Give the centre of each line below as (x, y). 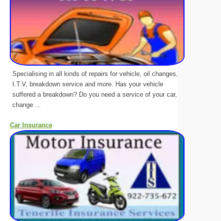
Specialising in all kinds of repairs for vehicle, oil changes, (95, 74)
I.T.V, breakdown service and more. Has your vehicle (88, 84)
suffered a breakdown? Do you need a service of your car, (95, 94)
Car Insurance (31, 125)
